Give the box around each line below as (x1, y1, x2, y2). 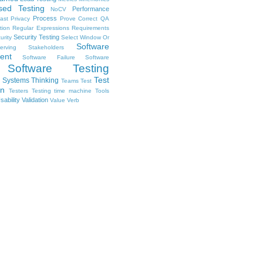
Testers (8, 87, 28, 94)
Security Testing (14, 33, 59, 41)
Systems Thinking (2, 76, 59, 85)
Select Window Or (61, 34, 109, 41)
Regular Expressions (12, 25, 69, 31)
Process (33, 15, 58, 22)
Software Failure (22, 54, 75, 60)
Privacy (11, 15, 31, 22)
